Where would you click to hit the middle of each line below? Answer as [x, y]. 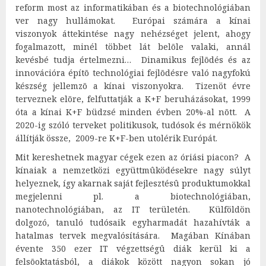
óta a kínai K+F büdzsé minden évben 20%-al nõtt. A [133, 112]
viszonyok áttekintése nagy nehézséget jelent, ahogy [133, 33]
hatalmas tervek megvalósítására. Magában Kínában [133, 235]
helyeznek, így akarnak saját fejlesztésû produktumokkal [133, 183]
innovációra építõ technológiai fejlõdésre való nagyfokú [133, 72]
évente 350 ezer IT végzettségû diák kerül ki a [133, 248]
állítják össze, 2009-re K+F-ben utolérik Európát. [116, 138]
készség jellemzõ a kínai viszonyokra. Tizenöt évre [133, 85]
